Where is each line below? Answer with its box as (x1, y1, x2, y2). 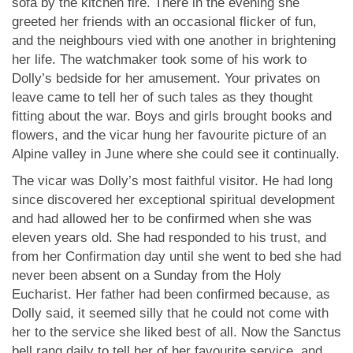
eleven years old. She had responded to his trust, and (12, 230, 326, 245)
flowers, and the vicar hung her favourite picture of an (12, 128, 326, 143)
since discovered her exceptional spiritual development (12, 192, 335, 207)
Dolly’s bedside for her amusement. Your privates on (12, 71, 320, 86)
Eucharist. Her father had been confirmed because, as (12, 287, 330, 302)
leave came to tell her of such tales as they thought (12, 90, 313, 105)
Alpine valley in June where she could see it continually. (12, 147, 340, 162)
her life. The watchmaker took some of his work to (12, 52, 307, 67)
